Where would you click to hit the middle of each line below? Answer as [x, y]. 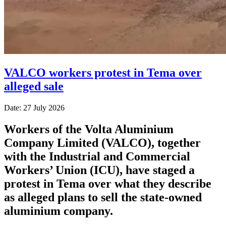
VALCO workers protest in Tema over [103, 72]
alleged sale [34, 86]
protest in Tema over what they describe [108, 183]
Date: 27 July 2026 [34, 107]
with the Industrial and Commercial [97, 156]
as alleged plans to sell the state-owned [103, 197]
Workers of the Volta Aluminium [89, 129]
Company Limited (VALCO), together [102, 143]
